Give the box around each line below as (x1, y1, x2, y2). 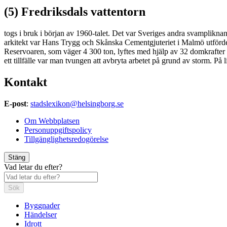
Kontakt (4, 75, 47, 89)
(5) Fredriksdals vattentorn (4, 5, 145, 18)
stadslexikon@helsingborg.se (30, 99, 124, 108)
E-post (4, 99, 26, 108)
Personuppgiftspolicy (24, 125, 92, 134)
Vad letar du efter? (4, 162, 62, 171)
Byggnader (24, 201, 60, 210)
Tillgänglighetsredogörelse (24, 134, 108, 143)
